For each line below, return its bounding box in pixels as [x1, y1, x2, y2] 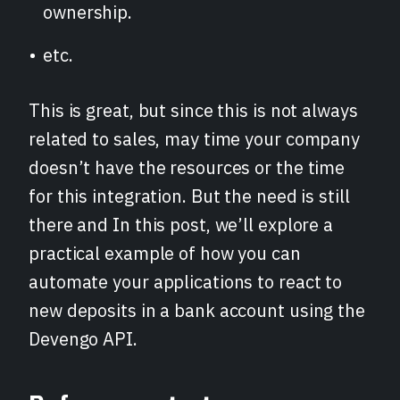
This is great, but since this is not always [29, 98, 358, 122]
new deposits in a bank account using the [29, 298, 365, 322]
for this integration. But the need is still [29, 184, 350, 208]
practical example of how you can [29, 241, 301, 265]
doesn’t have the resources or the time [29, 155, 346, 179]
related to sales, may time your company [29, 127, 361, 151]
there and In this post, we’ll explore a [29, 212, 334, 237]
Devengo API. [29, 327, 137, 351]
